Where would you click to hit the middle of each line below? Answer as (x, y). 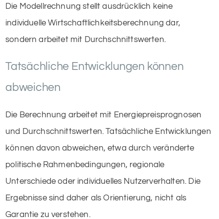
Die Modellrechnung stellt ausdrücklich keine (89, 6)
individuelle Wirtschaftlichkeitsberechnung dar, (93, 23)
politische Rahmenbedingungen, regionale (85, 164)
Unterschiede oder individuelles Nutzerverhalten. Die (103, 181)
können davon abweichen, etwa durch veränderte (100, 148)
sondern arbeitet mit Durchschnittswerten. (86, 39)
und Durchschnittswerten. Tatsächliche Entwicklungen (108, 131)
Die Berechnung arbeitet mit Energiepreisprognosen (104, 115)
